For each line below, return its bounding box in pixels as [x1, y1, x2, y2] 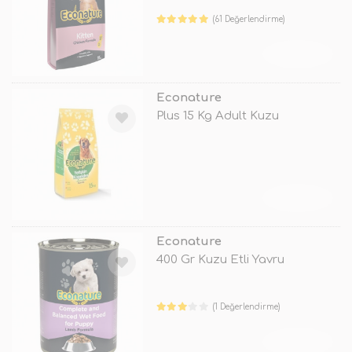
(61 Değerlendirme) [213, 14, 285, 24]
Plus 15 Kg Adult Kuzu [156, 108, 279, 123]
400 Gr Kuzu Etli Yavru [156, 253, 284, 267]
